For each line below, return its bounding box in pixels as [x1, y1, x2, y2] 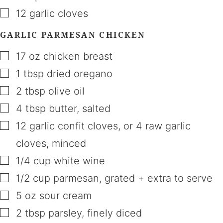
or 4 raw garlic [123, 119, 191, 132]
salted [82, 102, 111, 114]
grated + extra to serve [105, 172, 213, 184]
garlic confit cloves [29, 119, 118, 132]
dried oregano [47, 67, 112, 80]
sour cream [39, 189, 92, 202]
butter [49, 102, 77, 114]
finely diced [87, 207, 142, 219]
